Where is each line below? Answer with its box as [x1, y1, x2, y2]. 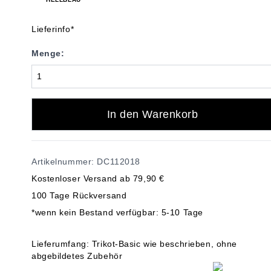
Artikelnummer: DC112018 [31, 157, 140, 166]
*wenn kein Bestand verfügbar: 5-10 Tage [31, 207, 203, 217]
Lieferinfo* [31, 24, 74, 34]
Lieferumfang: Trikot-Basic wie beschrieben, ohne [31, 239, 237, 249]
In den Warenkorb [106, 108, 198, 120]
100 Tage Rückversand [31, 191, 127, 200]
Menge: [31, 48, 65, 58]
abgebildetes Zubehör [31, 251, 123, 261]
